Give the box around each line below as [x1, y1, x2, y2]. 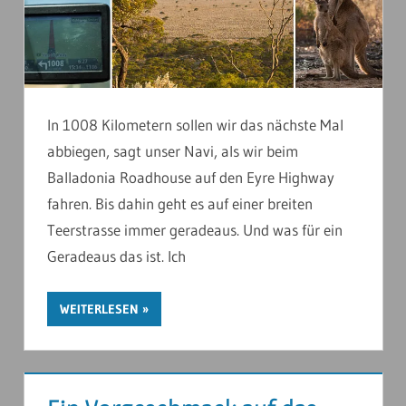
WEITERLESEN [60, 301, 139, 318]
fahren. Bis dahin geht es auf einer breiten [47, 193, 313, 213]
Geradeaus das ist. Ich [47, 246, 186, 266]
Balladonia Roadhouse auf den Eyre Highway [47, 167, 334, 187]
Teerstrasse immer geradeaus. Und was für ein [47, 219, 343, 239]
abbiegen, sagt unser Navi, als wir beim [47, 140, 298, 160]
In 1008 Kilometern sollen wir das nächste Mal [47, 114, 343, 134]
